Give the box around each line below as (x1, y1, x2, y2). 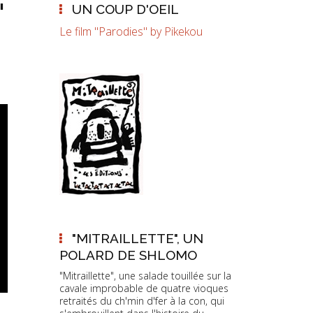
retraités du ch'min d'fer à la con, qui (59, 293, 224, 307)
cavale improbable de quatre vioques (59, 281, 228, 295)
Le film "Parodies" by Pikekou (59, 24, 203, 39)
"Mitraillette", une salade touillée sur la (59, 268, 231, 282)
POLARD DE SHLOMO (59, 247, 197, 263)
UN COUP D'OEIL (72, 1, 180, 17)
